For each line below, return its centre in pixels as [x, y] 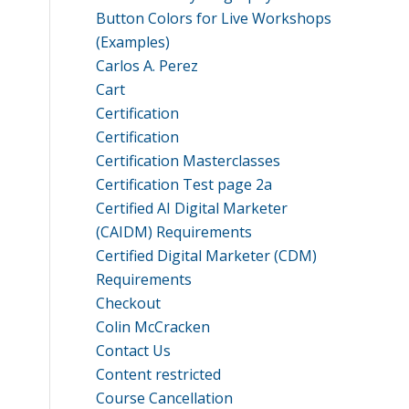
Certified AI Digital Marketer [192, 208]
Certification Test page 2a [184, 184]
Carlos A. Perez [147, 66]
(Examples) [133, 42]
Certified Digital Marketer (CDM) [207, 256]
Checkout [129, 303]
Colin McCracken [153, 327]
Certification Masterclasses [189, 161]
